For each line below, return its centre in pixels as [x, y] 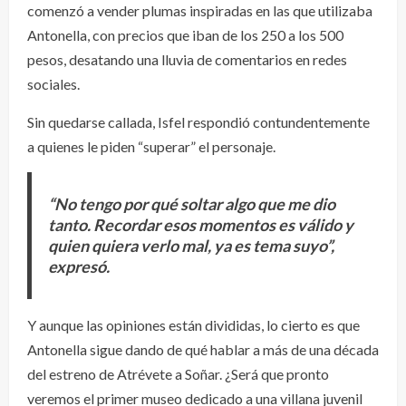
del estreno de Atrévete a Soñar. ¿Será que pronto [178, 374]
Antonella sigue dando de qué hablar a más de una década [203, 350]
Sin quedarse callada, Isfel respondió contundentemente [198, 122]
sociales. [53, 84]
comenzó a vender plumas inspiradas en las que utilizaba [200, 11]
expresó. [78, 267]
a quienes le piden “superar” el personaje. [151, 147]
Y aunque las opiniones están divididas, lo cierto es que [193, 325]
